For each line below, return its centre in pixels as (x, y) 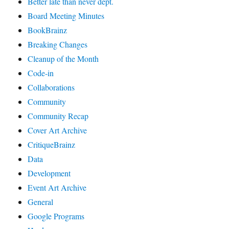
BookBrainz (48, 30)
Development (49, 173)
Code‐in (41, 73)
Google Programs (56, 216)
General (41, 201)
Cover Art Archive (58, 130)
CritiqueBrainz (52, 144)
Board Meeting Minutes (66, 15)
